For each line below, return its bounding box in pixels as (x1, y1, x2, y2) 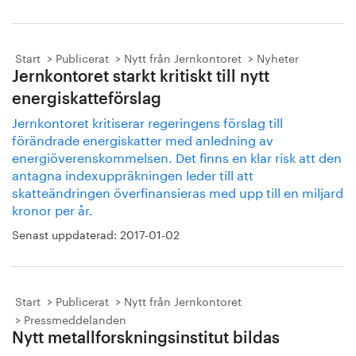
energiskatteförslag (12, 91, 161, 107)
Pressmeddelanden (24, 310, 126, 327)
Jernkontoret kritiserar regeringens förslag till (12, 111, 283, 131)
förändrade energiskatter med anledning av (12, 129, 273, 149)
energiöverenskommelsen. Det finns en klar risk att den (12, 146, 342, 166)
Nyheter (257, 48, 299, 66)
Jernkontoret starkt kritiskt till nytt (12, 69, 269, 85)
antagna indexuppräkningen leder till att (12, 164, 253, 184)
